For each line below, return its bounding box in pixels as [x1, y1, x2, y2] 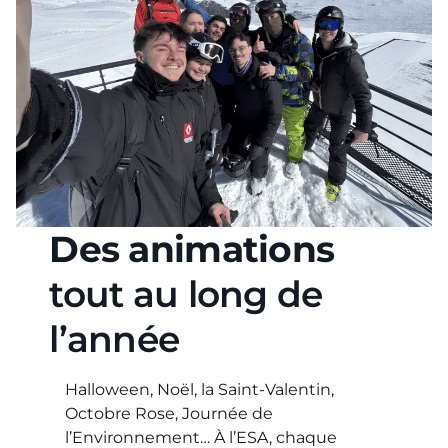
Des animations [49, 227, 335, 272]
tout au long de [49, 272, 323, 317]
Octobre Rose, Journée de [65, 404, 274, 424]
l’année [49, 317, 180, 362]
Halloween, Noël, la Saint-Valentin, [65, 380, 335, 400]
